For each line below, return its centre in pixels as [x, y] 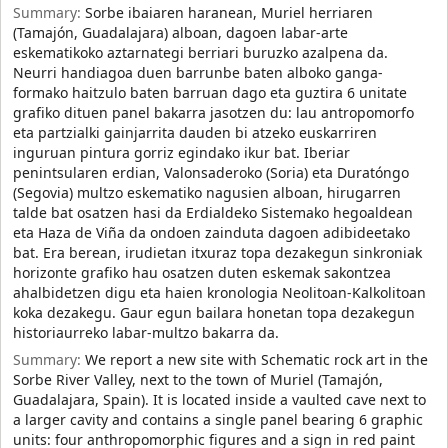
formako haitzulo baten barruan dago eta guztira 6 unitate [210, 93]
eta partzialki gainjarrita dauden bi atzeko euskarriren [195, 133]
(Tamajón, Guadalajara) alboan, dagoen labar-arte [180, 33]
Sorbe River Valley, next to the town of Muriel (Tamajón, [198, 380]
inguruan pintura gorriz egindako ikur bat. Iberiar [181, 153]
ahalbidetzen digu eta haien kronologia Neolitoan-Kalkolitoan [219, 293]
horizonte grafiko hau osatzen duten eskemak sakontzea [202, 273]
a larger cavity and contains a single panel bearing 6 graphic [218, 420]
